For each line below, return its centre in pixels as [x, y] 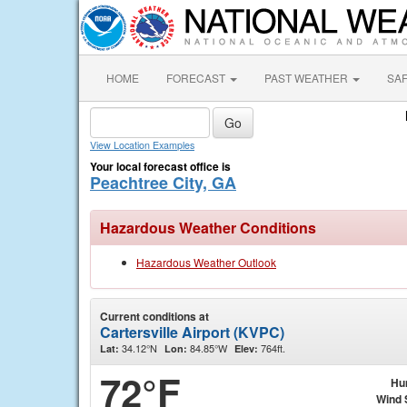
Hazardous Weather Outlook [206, 262]
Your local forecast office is [160, 166]
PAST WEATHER [308, 78]
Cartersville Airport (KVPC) [192, 332]
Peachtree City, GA [163, 183]
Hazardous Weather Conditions [208, 228]
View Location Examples [142, 145]
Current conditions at [154, 316]
